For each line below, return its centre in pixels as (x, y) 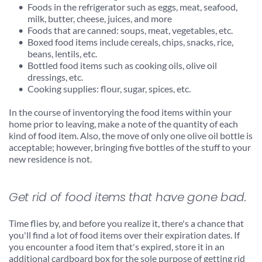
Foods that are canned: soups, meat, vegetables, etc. (130, 30)
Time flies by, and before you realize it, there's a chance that (126, 223)
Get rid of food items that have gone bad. (128, 197)
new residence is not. (50, 158)
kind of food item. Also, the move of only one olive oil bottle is (131, 135)
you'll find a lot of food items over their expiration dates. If (124, 235)
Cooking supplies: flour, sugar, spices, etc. (109, 88)
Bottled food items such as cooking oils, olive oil (122, 65)
